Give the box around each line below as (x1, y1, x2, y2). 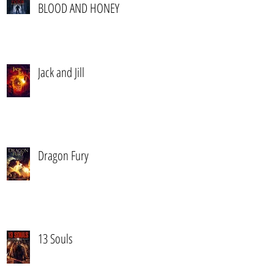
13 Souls (38, 230, 73, 247)
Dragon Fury (38, 147, 89, 164)
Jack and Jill (38, 64, 84, 81)
